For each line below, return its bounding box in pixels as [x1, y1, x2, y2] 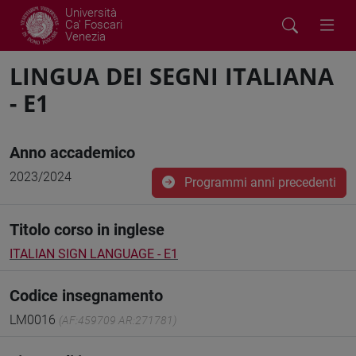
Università [65, 6, 117, 20]
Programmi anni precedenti [181, 175, 336, 190]
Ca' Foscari [65, 17, 122, 32]
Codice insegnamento [10, 286, 163, 305]
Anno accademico [10, 143, 135, 162]
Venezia [65, 29, 106, 44]
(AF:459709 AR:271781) [59, 314, 176, 327]
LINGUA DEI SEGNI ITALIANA [10, 60, 334, 91]
